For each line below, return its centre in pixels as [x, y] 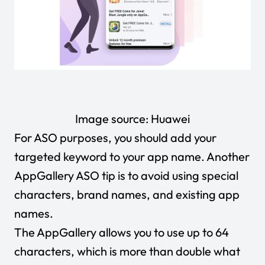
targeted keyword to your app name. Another [132, 156]
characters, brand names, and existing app [127, 194]
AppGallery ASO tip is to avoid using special [126, 175]
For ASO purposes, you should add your [115, 137]
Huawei [170, 118]
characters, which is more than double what [127, 251]
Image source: [113, 118]
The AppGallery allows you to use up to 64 [122, 232]
